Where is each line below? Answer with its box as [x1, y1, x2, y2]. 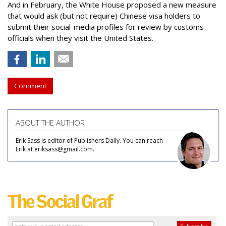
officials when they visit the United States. [8, 33, 153, 43]
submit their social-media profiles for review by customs [8, 22, 204, 32]
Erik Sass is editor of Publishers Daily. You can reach [16, 136, 163, 145]
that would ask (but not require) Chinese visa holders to [8, 11, 200, 21]
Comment [14, 81, 46, 90]
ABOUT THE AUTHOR [16, 118, 85, 128]
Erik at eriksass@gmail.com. [16, 145, 94, 153]
